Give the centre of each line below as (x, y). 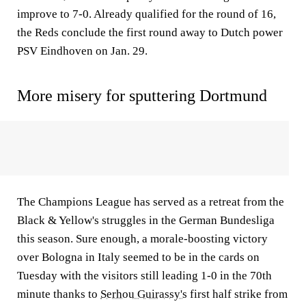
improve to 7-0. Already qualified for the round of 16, (147, 14)
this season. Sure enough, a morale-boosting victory (142, 239)
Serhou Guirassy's (144, 294)
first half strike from (237, 294)
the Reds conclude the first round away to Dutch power (150, 32)
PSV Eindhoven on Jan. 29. (82, 51)
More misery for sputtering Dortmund (142, 96)
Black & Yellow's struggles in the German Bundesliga (146, 220)
